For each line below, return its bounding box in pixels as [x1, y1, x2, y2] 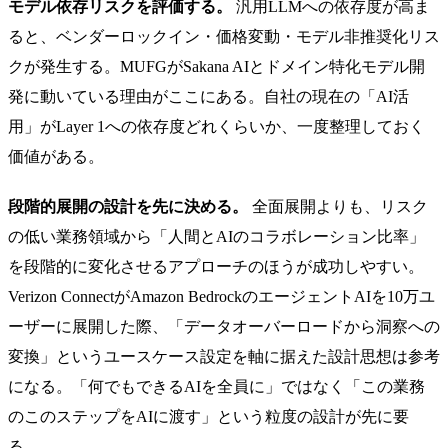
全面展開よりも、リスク [248, 197, 428, 215]
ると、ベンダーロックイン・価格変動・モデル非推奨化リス [8, 27, 440, 45]
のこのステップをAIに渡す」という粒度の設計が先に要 [8, 407, 409, 425]
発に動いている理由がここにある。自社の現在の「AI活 [8, 87, 409, 105]
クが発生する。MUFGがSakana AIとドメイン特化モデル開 [8, 57, 425, 75]
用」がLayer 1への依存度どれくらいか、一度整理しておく [8, 117, 425, 135]
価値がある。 [8, 147, 104, 165]
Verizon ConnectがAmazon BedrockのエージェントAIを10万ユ [8, 287, 435, 305]
